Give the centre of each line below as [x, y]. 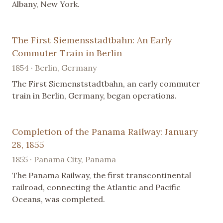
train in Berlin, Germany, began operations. [94, 95]
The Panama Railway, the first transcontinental [102, 175]
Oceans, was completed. [58, 199]
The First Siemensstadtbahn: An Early [92, 40]
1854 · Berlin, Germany [54, 67]
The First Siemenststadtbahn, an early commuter [106, 83]
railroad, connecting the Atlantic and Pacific [96, 187]
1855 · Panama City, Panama [64, 159]
